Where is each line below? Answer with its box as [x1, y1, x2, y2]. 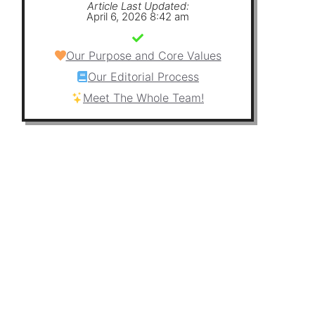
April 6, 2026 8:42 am [86, 9, 189, 23]
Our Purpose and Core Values [65, 48, 221, 63]
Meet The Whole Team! [83, 90, 204, 105]
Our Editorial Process [88, 69, 199, 84]
